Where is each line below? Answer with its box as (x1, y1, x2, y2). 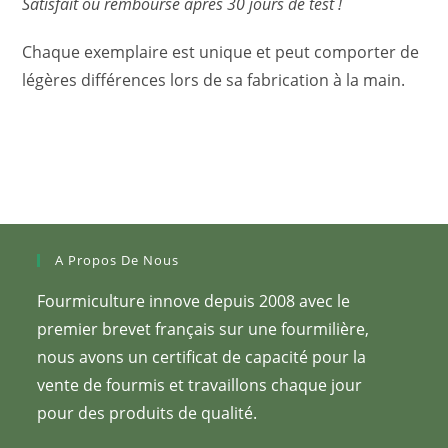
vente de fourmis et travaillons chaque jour (37, 374, 363, 397)
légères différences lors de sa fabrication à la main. (22, 69, 406, 92)
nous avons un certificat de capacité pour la (37, 346, 367, 369)
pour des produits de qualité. (37, 402, 258, 425)
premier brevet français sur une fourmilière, (37, 318, 370, 341)
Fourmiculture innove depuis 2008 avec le (37, 290, 351, 313)
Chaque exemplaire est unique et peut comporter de (22, 41, 420, 64)
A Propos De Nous (55, 251, 180, 270)
